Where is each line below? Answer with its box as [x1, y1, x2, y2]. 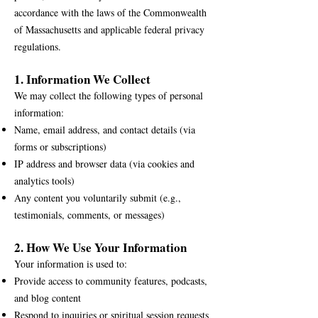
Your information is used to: [14, 257, 127, 270]
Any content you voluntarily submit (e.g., [14, 191, 181, 204]
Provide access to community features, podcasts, [14, 274, 207, 287]
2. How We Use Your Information [14, 238, 187, 256]
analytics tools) [14, 174, 75, 187]
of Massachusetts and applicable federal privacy [14, 23, 204, 36]
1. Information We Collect [14, 70, 150, 88]
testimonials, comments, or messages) [14, 208, 165, 221]
